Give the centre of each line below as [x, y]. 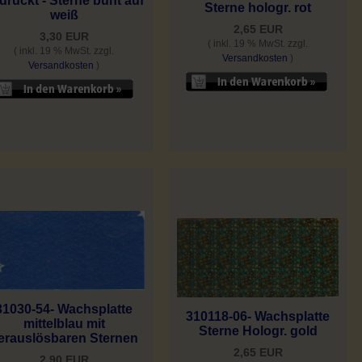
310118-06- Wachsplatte [258, 317]
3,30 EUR [64, 37]
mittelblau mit [64, 324]
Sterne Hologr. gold [258, 331]
